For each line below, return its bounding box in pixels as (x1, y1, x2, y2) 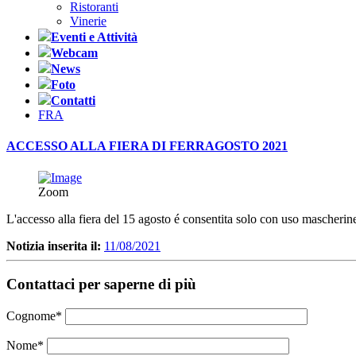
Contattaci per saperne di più (6, 276, 200, 293)
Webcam (51, 46, 98, 60)
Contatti (51, 94, 95, 107)
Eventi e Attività (51, 30, 137, 44)
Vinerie (70, 14, 106, 28)
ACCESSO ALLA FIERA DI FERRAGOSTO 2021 (6, 139, 288, 153)
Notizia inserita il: (6, 238, 101, 253)
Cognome (6, 308, 56, 323)
